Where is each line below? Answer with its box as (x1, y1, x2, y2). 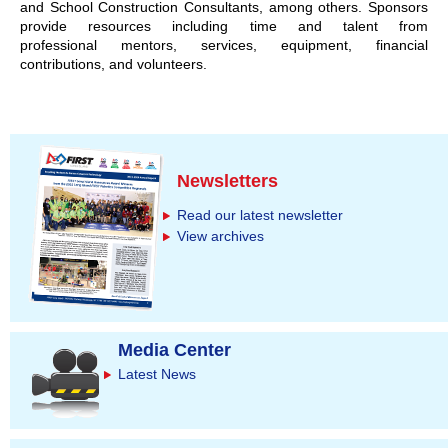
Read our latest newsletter (177, 206, 343, 223)
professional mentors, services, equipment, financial (20, 36, 428, 53)
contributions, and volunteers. (20, 55, 207, 72)
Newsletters (177, 170, 278, 191)
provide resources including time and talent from (20, 17, 428, 34)
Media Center (118, 339, 231, 360)
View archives (177, 227, 264, 244)
